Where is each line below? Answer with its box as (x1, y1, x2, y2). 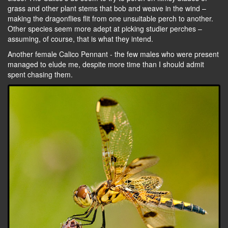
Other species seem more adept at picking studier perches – (8, 23, 202, 34)
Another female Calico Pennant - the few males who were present (8, 48, 219, 59)
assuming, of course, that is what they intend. (8, 33, 153, 44)
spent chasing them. (8, 69, 73, 79)
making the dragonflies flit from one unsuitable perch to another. (8, 13, 213, 23)
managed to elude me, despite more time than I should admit (8, 59, 204, 69)
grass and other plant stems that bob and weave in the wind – (8, 3, 206, 13)
